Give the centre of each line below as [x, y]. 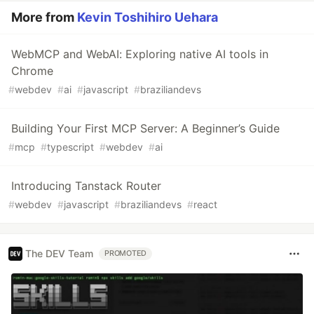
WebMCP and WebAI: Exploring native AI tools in [140, 54]
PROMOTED [126, 253]
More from [44, 17]
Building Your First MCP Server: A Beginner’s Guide [145, 128]
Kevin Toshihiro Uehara [148, 17]
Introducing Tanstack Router [86, 185]
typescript [70, 146]
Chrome [32, 70]
